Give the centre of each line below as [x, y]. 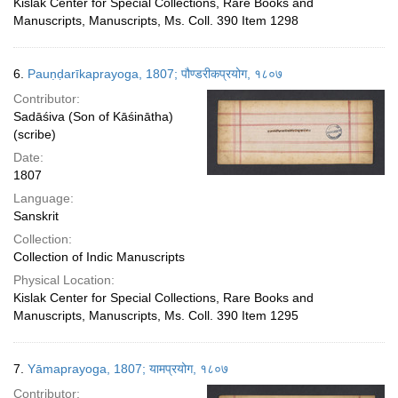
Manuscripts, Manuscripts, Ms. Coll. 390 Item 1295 [156, 315]
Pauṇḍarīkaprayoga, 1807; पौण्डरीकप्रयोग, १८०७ [155, 74]
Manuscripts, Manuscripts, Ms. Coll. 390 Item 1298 [156, 20]
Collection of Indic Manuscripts [99, 257]
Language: [44, 198]
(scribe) [35, 134]
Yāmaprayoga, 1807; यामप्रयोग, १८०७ [128, 369]
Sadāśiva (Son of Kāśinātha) [93, 116]
